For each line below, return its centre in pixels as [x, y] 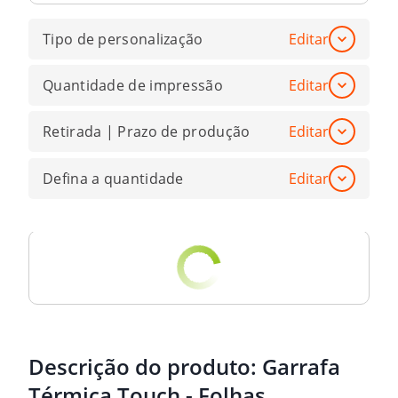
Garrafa [301, 367]
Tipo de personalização [123, 39]
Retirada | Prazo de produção [147, 132]
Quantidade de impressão [133, 85]
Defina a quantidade [113, 178]
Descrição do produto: [145, 367]
